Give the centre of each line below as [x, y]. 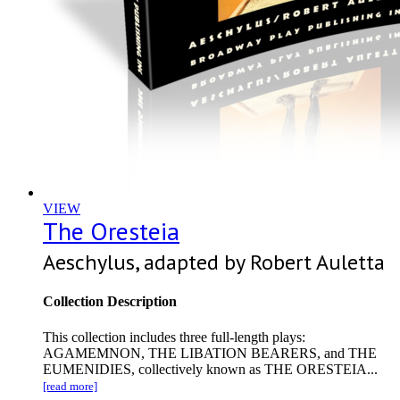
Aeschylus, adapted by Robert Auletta [214, 262]
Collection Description [110, 302]
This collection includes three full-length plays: [174, 337]
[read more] [70, 386]
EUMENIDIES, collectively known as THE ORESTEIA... [210, 369]
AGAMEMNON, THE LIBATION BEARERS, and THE [210, 353]
